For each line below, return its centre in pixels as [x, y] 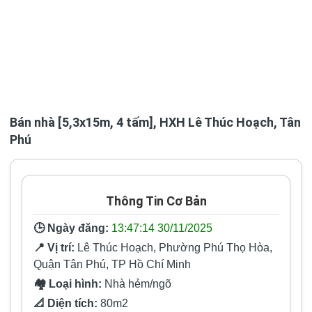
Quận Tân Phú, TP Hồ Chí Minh [112, 264]
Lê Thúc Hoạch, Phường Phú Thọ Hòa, [173, 248]
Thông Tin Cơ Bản [156, 201]
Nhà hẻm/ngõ [136, 284]
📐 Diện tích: [65, 303]
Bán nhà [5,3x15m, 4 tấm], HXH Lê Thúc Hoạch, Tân [155, 122]
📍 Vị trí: [54, 248]
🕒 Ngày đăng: [71, 228]
